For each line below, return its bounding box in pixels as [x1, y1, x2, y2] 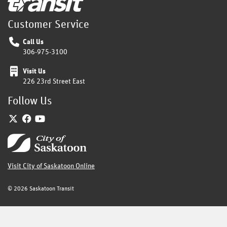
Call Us [23, 38, 44, 46]
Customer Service [8, 19, 89, 30]
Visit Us [23, 67, 46, 75]
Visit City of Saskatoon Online [8, 162, 95, 170]
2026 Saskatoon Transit [12, 185, 74, 192]
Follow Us [8, 95, 52, 107]
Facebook [32, 115, 68, 124]
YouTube [46, 115, 79, 124]
